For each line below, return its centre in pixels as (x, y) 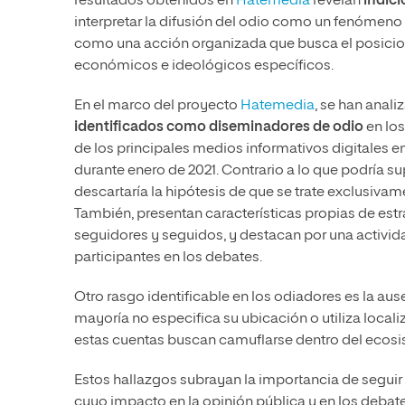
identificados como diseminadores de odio (219, 128)
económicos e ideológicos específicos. (204, 66)
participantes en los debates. (168, 258)
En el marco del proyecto (157, 106)
